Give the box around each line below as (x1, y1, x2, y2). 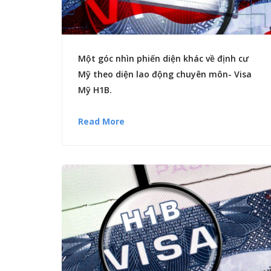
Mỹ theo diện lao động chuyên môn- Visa (78, 68, 252, 80)
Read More (78, 116, 125, 128)
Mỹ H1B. (78, 84, 112, 96)
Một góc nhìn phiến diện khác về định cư (78, 53, 249, 65)
